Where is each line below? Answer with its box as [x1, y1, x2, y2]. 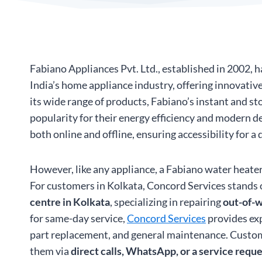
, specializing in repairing [110, 195, 223, 208]
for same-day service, [30, 212, 127, 225]
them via [30, 244, 71, 257]
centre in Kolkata [30, 195, 110, 208]
